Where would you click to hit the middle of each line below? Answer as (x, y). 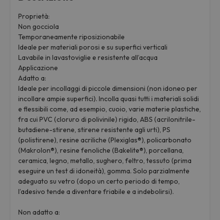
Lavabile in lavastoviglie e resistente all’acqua (88, 58)
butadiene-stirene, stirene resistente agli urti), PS (95, 130)
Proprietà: (34, 16)
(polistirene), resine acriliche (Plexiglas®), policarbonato (105, 140)
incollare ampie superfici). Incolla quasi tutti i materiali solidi (109, 99)
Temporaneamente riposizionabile (72, 37)
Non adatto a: (39, 212)
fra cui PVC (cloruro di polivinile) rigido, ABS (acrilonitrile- (107, 120)
